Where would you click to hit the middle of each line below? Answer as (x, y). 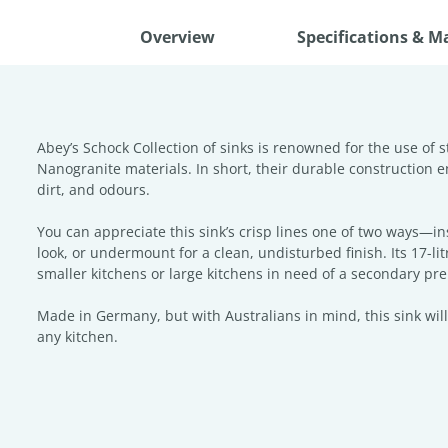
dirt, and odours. (93, 189)
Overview (177, 37)
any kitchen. (77, 336)
